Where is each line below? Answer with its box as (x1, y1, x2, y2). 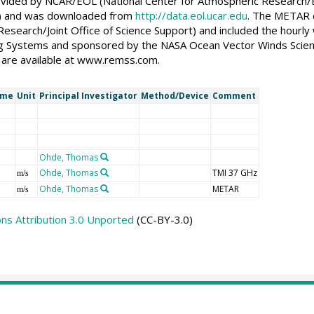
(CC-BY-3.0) (133, 212, 193, 226)
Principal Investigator (39, 89, 137, 102)
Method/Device (140, 89, 209, 102)
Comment (212, 89, 256, 102)
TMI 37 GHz (212, 166, 257, 179)
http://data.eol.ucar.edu (135, 8, 247, 22)
